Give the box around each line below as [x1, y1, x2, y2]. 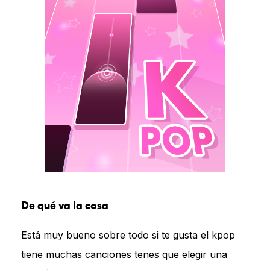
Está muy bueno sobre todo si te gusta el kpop [21, 228, 235, 241]
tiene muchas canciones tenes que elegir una [21, 248, 227, 260]
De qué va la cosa [21, 200, 108, 212]
